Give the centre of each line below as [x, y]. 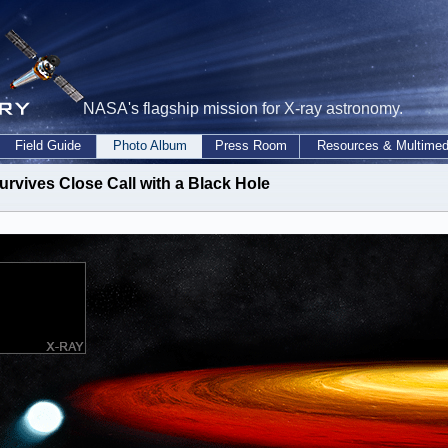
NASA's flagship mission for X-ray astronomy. [243, 108]
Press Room [250, 145]
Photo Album [149, 145]
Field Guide [48, 145]
